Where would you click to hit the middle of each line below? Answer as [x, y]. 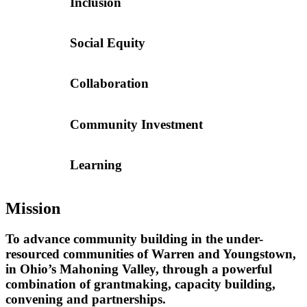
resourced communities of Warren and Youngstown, [151, 254]
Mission [33, 208]
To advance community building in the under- [134, 238]
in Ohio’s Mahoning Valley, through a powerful [139, 269]
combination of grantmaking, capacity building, [140, 284]
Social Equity [108, 42]
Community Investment [137, 124]
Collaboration [110, 84]
